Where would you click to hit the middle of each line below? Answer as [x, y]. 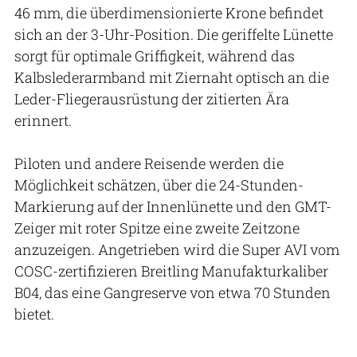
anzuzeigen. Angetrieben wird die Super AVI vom [177, 249]
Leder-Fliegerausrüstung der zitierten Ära [152, 98]
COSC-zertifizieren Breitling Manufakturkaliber [171, 271]
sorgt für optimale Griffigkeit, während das [155, 55]
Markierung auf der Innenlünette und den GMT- [173, 206]
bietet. [34, 314]
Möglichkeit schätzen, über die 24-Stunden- [159, 184]
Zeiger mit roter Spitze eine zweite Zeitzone [157, 228]
